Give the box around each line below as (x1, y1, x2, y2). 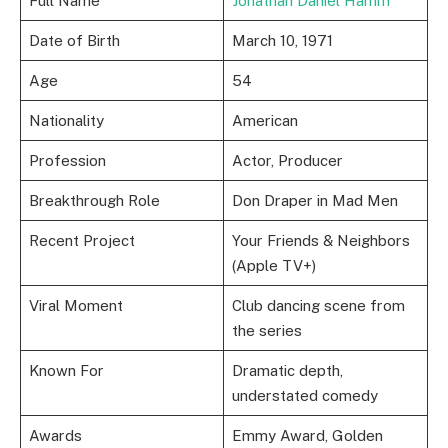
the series (231, 322, 302, 340)
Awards (28, 427, 82, 445)
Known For (28, 362, 104, 380)
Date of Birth (28, 32, 120, 50)
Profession (28, 152, 106, 170)
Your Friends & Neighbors (231, 232, 410, 250)
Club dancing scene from (231, 297, 405, 315)
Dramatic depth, (231, 362, 343, 380)
